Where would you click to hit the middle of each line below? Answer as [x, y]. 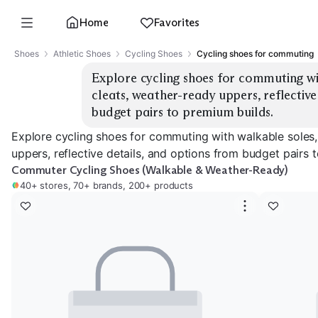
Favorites [177, 22]
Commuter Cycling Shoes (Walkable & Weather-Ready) [150, 170]
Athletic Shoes [82, 54]
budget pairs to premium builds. [183, 112]
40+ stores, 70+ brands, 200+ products [106, 185]
